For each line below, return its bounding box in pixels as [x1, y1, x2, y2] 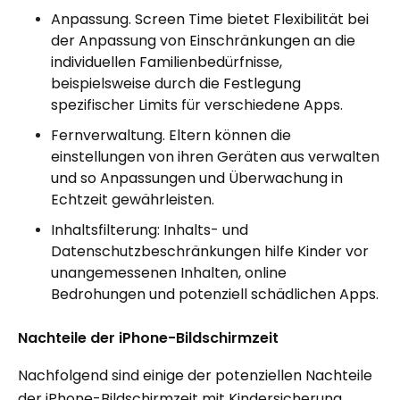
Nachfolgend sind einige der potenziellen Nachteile [18, 364, 372, 386]
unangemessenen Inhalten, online [51, 262, 287, 283]
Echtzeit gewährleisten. [51, 188, 214, 210]
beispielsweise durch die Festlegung [51, 72, 301, 94]
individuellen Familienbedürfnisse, [51, 51, 282, 72]
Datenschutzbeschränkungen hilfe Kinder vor [51, 240, 369, 262]
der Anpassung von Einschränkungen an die [51, 29, 355, 51]
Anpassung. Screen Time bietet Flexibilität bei [51, 8, 369, 29]
